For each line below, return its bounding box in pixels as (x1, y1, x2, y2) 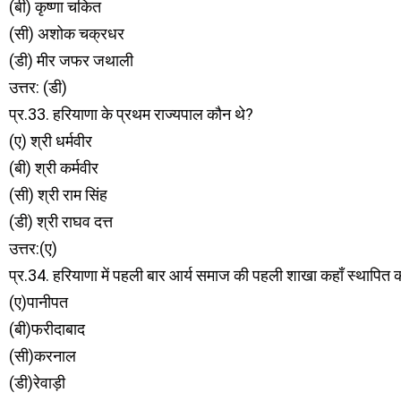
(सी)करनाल (9, 346, 76, 365)
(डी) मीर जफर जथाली (9, 51, 133, 70)
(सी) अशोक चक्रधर (9, 24, 124, 43)
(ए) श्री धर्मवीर (9, 132, 92, 150)
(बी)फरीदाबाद (9, 320, 85, 338)
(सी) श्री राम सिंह (9, 185, 107, 204)
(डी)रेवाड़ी (9, 373, 65, 392)
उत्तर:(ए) (9, 239, 57, 258)
